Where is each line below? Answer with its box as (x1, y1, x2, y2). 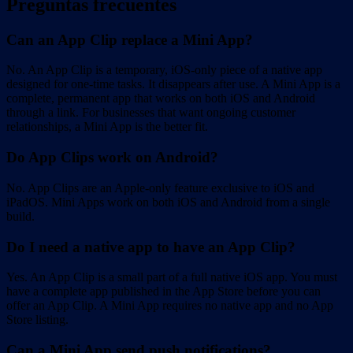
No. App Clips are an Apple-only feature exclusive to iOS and (6, 180, 314, 195)
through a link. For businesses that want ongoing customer (6, 106, 295, 120)
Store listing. (6, 313, 69, 327)
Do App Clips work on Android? (6, 149, 218, 166)
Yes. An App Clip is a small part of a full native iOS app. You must (6, 270, 337, 284)
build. (6, 209, 35, 223)
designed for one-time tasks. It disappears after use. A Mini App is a (6, 77, 340, 91)
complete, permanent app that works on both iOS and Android (6, 91, 315, 106)
